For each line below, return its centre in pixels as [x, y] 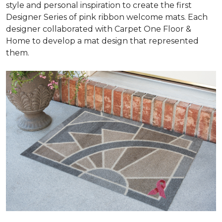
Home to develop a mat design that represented [102, 41]
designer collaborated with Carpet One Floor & [99, 29]
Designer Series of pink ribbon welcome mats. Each [107, 17]
